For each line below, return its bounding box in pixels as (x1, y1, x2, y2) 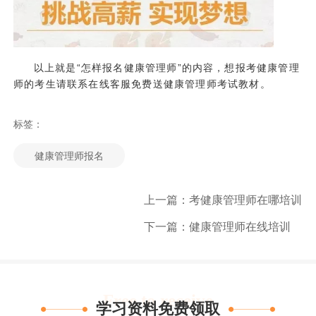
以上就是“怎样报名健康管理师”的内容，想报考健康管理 (33, 62, 300, 74)
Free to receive (102, 291, 214, 310)
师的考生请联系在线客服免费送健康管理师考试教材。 (13, 78, 271, 90)
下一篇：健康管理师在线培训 (144, 220, 291, 233)
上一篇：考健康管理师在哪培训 (144, 193, 303, 206)
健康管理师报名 (34, 150, 104, 162)
